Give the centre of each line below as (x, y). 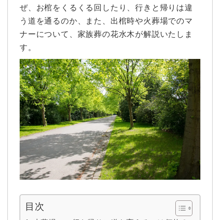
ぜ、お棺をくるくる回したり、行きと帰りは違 (106, 8)
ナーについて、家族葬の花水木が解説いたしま (106, 34)
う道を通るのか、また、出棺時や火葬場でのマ (106, 21)
